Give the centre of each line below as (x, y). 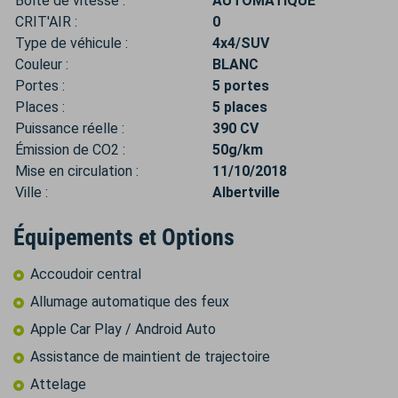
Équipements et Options (124, 238)
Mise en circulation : (77, 171)
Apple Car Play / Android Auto (123, 330)
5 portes (241, 86)
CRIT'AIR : (46, 22)
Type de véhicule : (72, 44)
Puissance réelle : (70, 129)
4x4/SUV (241, 44)
